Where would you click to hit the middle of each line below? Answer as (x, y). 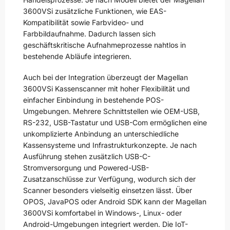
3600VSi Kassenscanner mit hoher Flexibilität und (107, 89)
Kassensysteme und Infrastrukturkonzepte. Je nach (110, 145)
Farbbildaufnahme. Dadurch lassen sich (89, 33)
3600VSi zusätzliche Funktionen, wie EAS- (95, 11)
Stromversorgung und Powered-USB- (86, 168)
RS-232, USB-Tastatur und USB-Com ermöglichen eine (115, 123)
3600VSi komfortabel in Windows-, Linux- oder (102, 213)
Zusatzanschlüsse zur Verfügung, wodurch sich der (109, 179)
